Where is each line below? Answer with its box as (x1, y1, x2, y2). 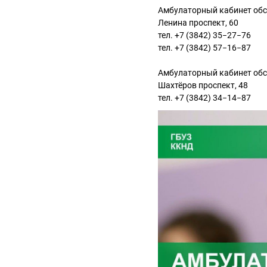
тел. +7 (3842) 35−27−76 (158, 30, 251, 40)
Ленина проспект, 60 (158, 18, 238, 27)
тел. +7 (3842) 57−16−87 (158, 43, 251, 52)
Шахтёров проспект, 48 (158, 80, 248, 90)
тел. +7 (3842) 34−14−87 (158, 93, 251, 103)
